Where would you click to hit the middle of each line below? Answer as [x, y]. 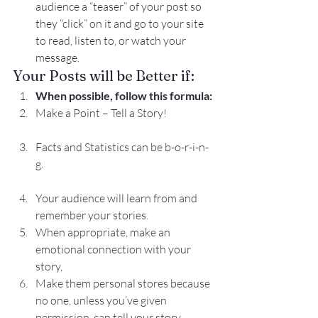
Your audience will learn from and [117, 198]
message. [57, 57]
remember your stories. [92, 215]
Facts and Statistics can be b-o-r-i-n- [122, 147]
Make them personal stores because [124, 283]
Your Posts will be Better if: [104, 76]
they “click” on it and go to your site [121, 23]
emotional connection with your [114, 249]
